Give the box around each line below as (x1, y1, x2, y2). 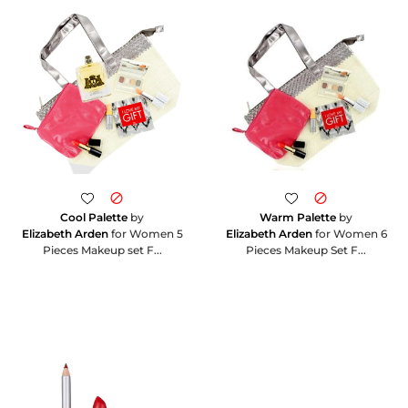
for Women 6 (311, 226, 387, 240)
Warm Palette (260, 209, 336, 224)
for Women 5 (107, 226, 183, 240)
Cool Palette (60, 209, 127, 224)
